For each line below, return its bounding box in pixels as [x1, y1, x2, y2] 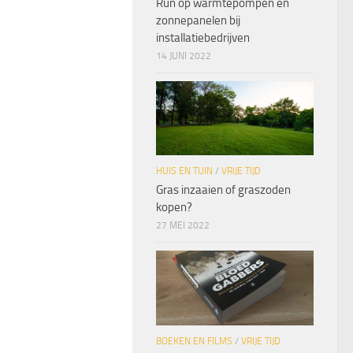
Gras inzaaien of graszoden [156, 183, 291, 198]
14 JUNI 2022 [156, 50, 211, 62]
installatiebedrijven [156, 31, 250, 46]
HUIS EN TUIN [156, 165, 213, 177]
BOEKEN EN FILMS [156, 335, 232, 347]
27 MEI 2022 [156, 220, 210, 232]
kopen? [156, 200, 192, 215]
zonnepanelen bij [156, 13, 240, 28]
